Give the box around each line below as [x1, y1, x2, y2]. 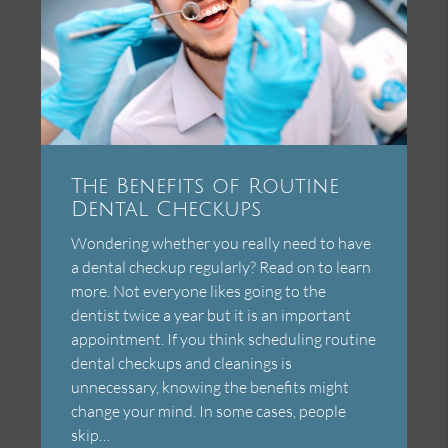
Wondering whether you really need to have [71, 233, 372, 254]
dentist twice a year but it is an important [71, 305, 352, 326]
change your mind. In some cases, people [71, 401, 347, 422]
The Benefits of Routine [71, 175, 340, 199]
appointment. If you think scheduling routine [71, 329, 377, 350]
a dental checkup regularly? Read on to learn [71, 257, 372, 278]
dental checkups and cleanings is [71, 353, 293, 374]
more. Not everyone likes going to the [71, 281, 327, 302]
